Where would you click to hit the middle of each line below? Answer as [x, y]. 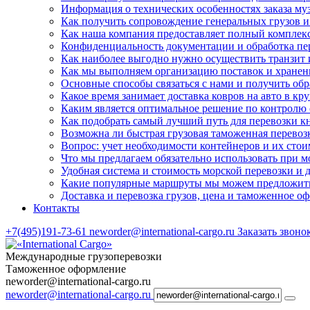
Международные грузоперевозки [84, 256]
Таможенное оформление [66, 269]
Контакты [56, 208]
